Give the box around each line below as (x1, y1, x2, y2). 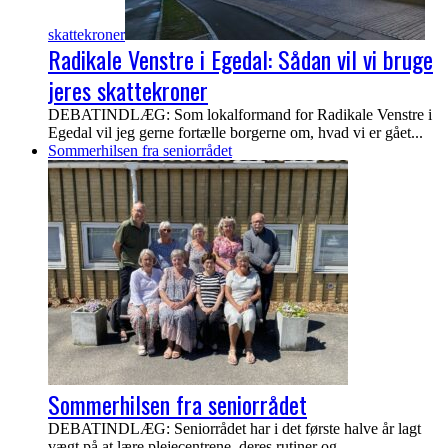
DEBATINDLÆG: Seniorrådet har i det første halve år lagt (48, 420, 421, 438)
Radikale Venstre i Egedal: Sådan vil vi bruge (48, 41, 433, 78)
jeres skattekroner (48, 72, 208, 109)
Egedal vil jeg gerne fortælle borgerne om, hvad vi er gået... (48, 124, 423, 142)
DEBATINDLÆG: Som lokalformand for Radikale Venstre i (48, 106, 432, 124)
